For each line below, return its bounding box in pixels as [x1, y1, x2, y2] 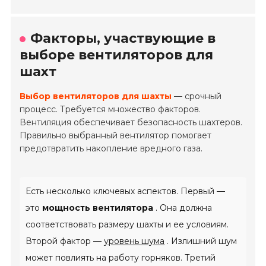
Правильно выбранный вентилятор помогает [20, 129, 212, 141]
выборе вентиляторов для [20, 46, 214, 63]
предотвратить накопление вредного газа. [20, 142, 203, 154]
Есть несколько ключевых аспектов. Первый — [26, 185, 226, 197]
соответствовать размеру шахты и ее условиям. [26, 218, 229, 230]
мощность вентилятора [42, 202, 154, 213]
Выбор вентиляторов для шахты [20, 90, 172, 102]
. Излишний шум [164, 235, 237, 246]
